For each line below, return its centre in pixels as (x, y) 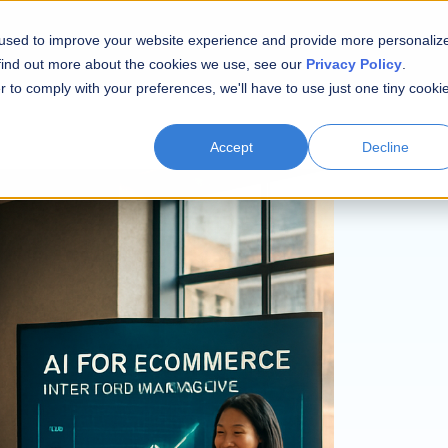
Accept (231, 147)
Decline (385, 147)
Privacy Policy (354, 64)
